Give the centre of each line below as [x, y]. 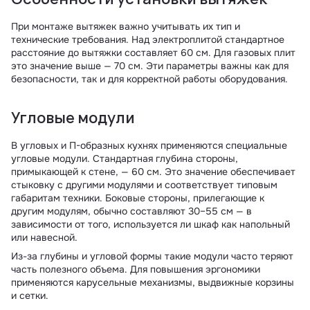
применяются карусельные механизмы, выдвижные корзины [153, 282]
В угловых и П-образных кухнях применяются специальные [149, 145]
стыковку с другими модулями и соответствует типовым [144, 185]
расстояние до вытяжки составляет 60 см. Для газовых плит [153, 53]
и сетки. [30, 295]
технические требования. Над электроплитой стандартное [148, 39]
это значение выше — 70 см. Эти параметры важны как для [150, 66]
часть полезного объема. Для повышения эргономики [136, 269]
